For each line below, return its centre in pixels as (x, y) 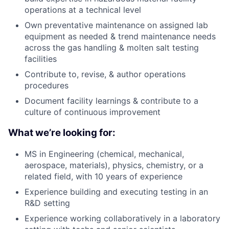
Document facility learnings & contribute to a (111, 101)
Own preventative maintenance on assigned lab (116, 25)
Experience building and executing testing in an (116, 191)
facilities (41, 59)
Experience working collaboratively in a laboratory (122, 218)
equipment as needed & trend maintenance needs (120, 37)
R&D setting (47, 203)
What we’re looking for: (62, 133)
